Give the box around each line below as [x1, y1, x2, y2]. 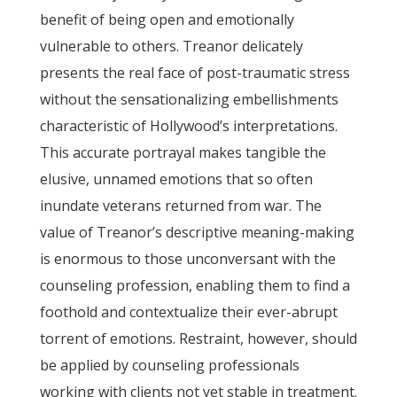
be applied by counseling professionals [39, 355, 300, 375]
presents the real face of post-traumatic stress [39, 63, 350, 82]
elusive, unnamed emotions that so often [39, 169, 313, 189]
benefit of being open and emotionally [39, 10, 294, 29]
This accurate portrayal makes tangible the [39, 143, 326, 162]
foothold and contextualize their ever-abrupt [39, 302, 338, 322]
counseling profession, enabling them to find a [39, 276, 350, 295]
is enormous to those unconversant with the [39, 249, 336, 269]
